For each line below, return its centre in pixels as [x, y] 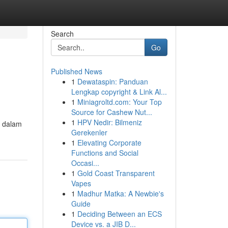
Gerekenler [89, 132]
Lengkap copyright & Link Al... [119, 92]
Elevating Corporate [109, 142]
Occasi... [85, 163]
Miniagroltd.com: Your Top [119, 102]
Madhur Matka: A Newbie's [120, 193]
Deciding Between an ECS [119, 214]
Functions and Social [105, 153]
